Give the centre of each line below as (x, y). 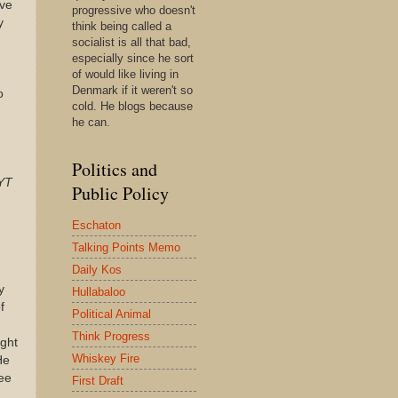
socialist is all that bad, (131, 42)
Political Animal (111, 314)
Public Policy (120, 193)
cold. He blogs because (132, 106)
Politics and (115, 169)
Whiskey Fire (106, 358)
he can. (91, 122)
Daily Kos (97, 269)
